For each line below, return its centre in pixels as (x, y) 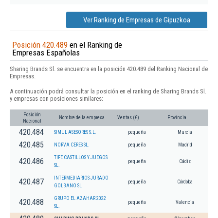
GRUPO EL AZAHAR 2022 (80, 198)
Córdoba (185, 182)
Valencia (185, 202)
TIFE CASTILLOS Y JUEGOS (81, 157)
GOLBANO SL (68, 185)
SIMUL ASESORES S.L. (75, 132)
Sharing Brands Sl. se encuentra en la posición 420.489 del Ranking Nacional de (109, 69)
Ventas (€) (128, 117)
